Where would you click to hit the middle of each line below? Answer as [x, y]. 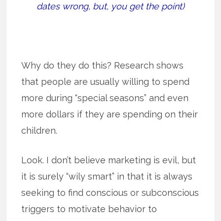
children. [39, 130]
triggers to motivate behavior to [89, 209]
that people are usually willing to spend [106, 81]
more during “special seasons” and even [105, 98]
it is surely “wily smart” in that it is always [107, 176]
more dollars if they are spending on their [110, 114]
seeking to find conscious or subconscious [110, 192]
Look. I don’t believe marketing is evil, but [109, 160]
